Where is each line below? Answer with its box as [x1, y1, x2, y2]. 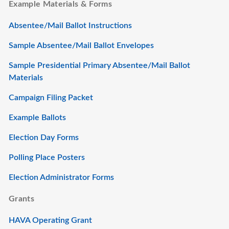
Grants [9, 195, 34, 203]
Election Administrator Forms [9, 173, 114, 181]
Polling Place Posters [9, 153, 85, 162]
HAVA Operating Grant [9, 216, 92, 224]
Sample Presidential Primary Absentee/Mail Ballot [9, 61, 190, 70]
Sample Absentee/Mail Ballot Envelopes [9, 41, 154, 50]
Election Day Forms [9, 133, 79, 142]
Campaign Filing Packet [9, 94, 93, 102]
